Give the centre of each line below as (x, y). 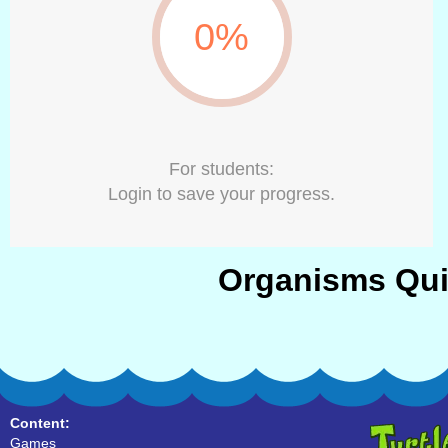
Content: (40, 423)
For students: (221, 169)
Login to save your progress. (221, 194)
